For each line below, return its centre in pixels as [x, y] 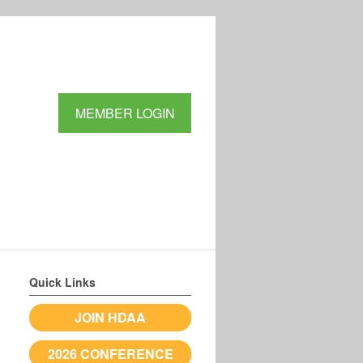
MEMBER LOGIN [125, 113]
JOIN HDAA [110, 318]
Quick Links [62, 282]
